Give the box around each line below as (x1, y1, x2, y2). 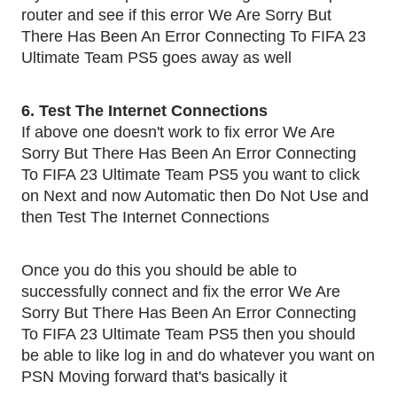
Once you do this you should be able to (21, 261, 297, 279)
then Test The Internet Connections (21, 208, 269, 226)
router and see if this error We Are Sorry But (21, 6, 331, 24)
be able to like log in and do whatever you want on (21, 346, 375, 364)
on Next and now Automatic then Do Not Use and (21, 187, 369, 205)
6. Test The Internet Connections (21, 102, 268, 120)
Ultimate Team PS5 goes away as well (21, 49, 296, 66)
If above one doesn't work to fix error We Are (21, 123, 335, 141)
